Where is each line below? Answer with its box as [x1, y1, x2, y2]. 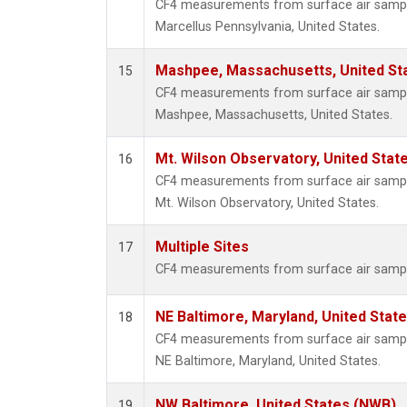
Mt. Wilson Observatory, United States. [155, 195, 379, 212]
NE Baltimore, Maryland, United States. [155, 353, 381, 370]
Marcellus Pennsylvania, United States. [155, 19, 380, 35]
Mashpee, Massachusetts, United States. [155, 107, 392, 124]
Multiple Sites [155, 238, 249, 256]
